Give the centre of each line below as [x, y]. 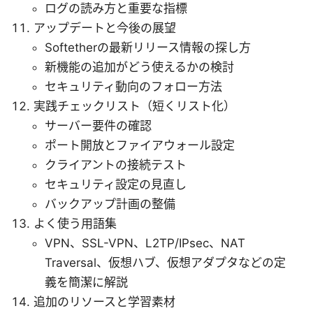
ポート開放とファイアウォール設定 [140, 145]
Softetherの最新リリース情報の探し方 [148, 47]
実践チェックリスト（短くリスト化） [134, 106]
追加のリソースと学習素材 [104, 301]
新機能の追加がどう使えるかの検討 [139, 67]
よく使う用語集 [75, 223]
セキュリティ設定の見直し [116, 184]
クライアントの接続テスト [116, 165]
